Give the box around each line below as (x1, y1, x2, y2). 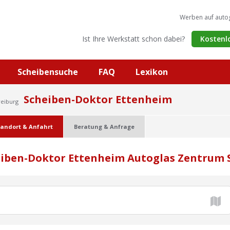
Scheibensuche (17, 66, 78, 78)
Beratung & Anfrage (74, 123, 135, 130)
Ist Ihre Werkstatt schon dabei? (82, 34, 185, 44)
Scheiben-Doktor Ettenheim (24, 92, 172, 106)
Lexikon (136, 66, 168, 78)
